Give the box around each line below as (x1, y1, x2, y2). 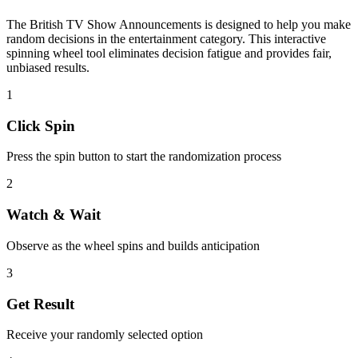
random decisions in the (6, 31, 129, 46)
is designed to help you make (201, 17, 351, 31)
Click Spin (6, 117, 75, 134)
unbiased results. (6, 60, 89, 74)
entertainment (129, 31, 197, 46)
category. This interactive (197, 31, 326, 46)
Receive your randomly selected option (6, 328, 203, 342)
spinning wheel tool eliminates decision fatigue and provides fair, (6, 46, 332, 60)
